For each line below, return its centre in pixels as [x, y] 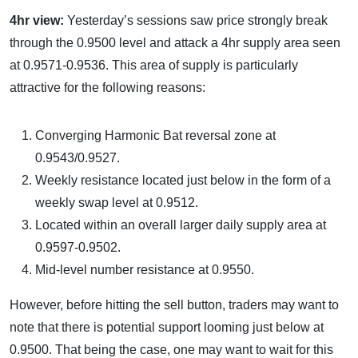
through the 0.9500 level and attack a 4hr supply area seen [175, 43]
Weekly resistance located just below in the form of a [183, 180]
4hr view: [38, 20]
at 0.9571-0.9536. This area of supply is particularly [154, 65]
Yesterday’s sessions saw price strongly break [197, 20]
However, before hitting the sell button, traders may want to [174, 305]
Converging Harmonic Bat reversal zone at [155, 135]
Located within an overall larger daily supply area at [181, 225]
